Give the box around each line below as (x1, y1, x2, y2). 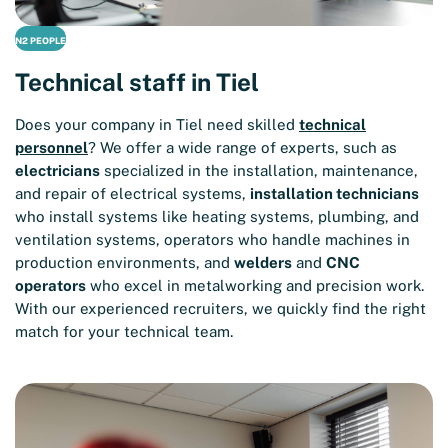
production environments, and (15, 254, 234, 272)
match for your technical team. (15, 323, 233, 341)
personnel (15, 139, 88, 157)
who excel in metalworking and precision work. (86, 277, 424, 295)
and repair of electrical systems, (15, 185, 250, 203)
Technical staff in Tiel (15, 68, 259, 97)
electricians (15, 162, 100, 180)
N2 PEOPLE (15, 34, 66, 46)
